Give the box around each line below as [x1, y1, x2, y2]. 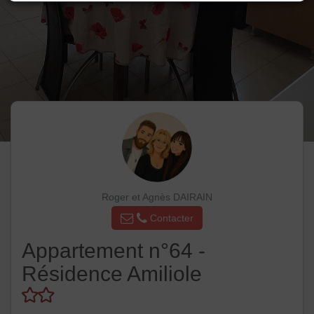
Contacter [147, 212, 193, 224]
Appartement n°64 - [22, 239, 205, 263]
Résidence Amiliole [22, 262, 202, 286]
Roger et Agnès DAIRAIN [102, 191, 212, 203]
